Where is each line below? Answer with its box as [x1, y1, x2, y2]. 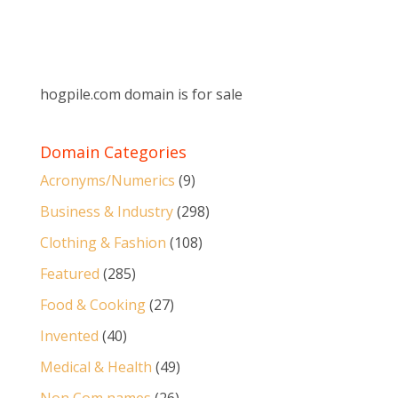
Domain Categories [39, 141, 187, 163]
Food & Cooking [39, 295, 146, 314]
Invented [39, 326, 99, 346]
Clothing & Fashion [39, 233, 166, 252]
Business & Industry [39, 202, 173, 221]
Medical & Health [39, 357, 152, 377]
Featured [39, 264, 99, 283]
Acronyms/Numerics [39, 171, 175, 190]
